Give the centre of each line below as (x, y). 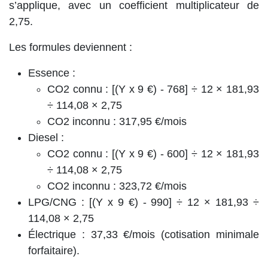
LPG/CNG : (56, 202)
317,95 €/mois (153, 121)
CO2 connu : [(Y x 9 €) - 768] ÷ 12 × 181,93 (153, 89)
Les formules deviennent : (71, 47)
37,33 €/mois (123, 234)
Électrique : (57, 234)
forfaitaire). (54, 250)
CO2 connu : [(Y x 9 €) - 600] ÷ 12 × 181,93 (153, 153)
